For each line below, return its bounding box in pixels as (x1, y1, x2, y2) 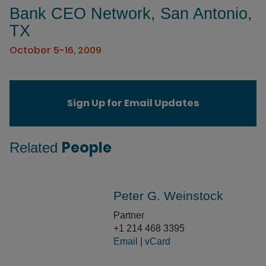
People (62, 137, 112, 157)
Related (9, 139, 62, 156)
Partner (113, 210, 144, 220)
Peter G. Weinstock (113, 189, 223, 202)
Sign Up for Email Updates (67, 96, 199, 110)
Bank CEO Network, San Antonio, (9, 5, 252, 23)
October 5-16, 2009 (9, 43, 102, 57)
